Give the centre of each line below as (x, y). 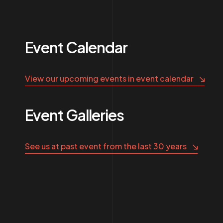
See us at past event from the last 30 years (106, 146)
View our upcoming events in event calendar (109, 78)
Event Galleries (75, 115)
